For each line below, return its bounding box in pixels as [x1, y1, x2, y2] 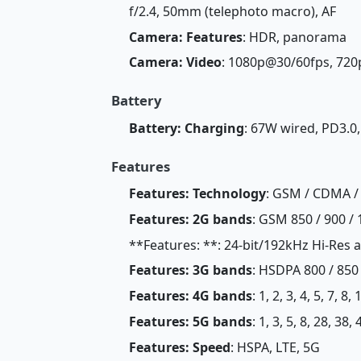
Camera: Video [128, 53, 222, 72]
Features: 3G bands [128, 261, 252, 280]
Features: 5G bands [128, 313, 252, 331]
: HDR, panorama [242, 27, 346, 46]
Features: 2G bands [128, 210, 252, 228]
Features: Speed [128, 338, 230, 356]
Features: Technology [128, 185, 266, 203]
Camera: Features [128, 27, 243, 46]
